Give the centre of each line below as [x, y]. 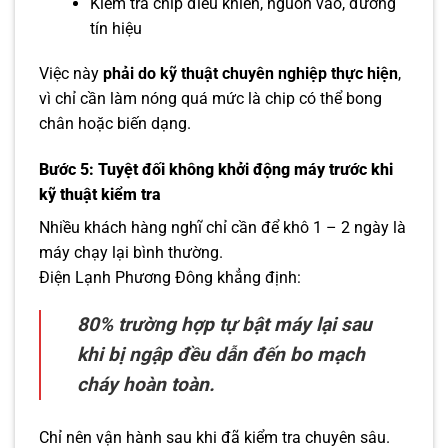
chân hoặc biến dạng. [115, 123]
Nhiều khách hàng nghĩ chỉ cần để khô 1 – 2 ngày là [222, 227]
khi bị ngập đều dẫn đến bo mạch [221, 355]
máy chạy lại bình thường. [131, 252]
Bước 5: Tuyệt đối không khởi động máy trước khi [216, 169]
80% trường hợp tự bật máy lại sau [224, 325]
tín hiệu [115, 28]
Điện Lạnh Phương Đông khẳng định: [170, 277]
